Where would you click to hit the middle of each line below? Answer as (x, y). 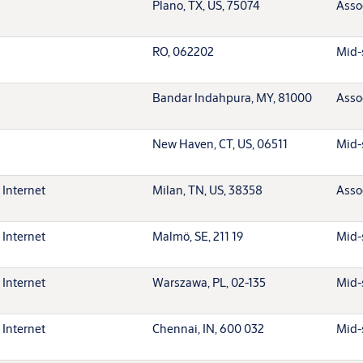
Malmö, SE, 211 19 (198, 236)
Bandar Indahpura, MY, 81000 (232, 97)
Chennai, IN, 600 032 (208, 328)
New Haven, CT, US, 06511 (220, 143)
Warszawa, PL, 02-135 (209, 282)
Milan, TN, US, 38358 (207, 190)
